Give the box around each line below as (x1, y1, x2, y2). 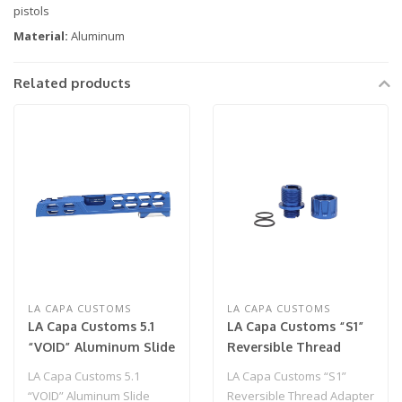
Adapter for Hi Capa (226, 360, 349, 376)
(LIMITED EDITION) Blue (28, 360, 174, 376)
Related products (13, 74, 131, 92)
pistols (13, 2, 49, 19)
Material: (13, 27, 68, 44)
